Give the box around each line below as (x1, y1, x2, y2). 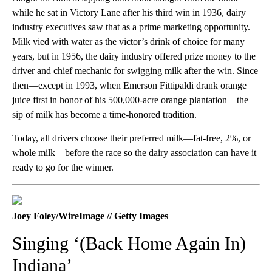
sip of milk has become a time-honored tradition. (12, 109, 197, 120)
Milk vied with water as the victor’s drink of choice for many (12, 36, 245, 47)
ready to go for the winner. (12, 161, 114, 172)
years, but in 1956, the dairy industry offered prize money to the (12, 50, 256, 61)
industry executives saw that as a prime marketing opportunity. (12, 21, 250, 32)
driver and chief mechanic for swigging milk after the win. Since (12, 65, 258, 76)
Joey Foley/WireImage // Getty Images (12, 210, 168, 221)
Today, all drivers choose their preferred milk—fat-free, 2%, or (12, 132, 251, 143)
